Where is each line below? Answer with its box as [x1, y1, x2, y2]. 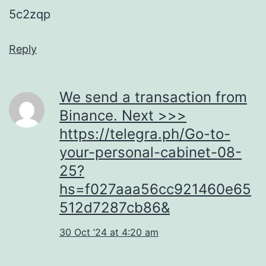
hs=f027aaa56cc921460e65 [59, 180, 251, 198]
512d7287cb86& [59, 198, 170, 216]
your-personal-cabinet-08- [59, 143, 242, 161]
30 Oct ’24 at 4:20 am [59, 226, 159, 238]
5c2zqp [9, 7, 50, 21]
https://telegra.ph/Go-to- [59, 125, 230, 142]
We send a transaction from [59, 88, 247, 106]
